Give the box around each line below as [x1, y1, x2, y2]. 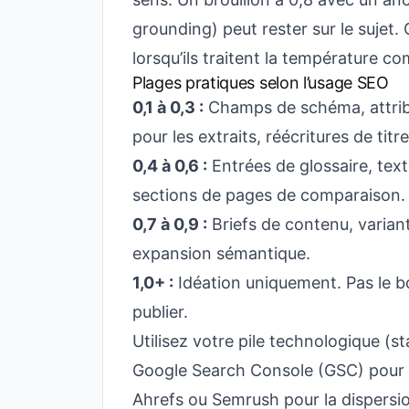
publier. [132, 302, 188, 321]
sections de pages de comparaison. [132, 185, 405, 204]
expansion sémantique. [132, 244, 310, 263]
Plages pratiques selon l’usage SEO [132, 73, 389, 92]
